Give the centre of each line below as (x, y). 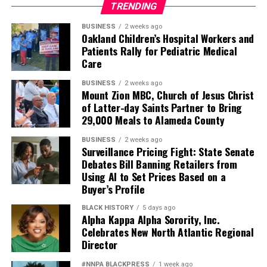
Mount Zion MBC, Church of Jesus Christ (167, 95)
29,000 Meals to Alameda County (153, 120)
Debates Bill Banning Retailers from (159, 164)
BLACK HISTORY (107, 208)
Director (100, 245)
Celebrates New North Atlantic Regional (167, 232)
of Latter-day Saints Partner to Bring (162, 108)
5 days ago (159, 208)
